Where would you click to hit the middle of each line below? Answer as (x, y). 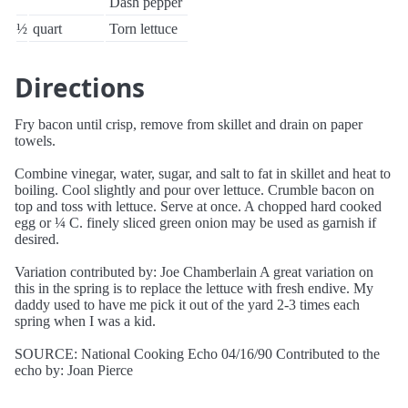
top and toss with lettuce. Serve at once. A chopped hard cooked (198, 206)
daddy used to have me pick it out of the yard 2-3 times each (187, 305)
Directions (80, 87)
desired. (37, 239)
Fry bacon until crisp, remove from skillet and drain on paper (189, 124)
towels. (35, 141)
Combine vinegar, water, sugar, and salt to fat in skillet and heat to (203, 173)
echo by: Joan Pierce (74, 370)
